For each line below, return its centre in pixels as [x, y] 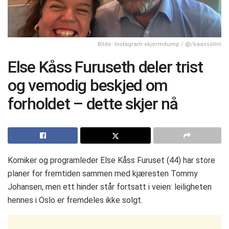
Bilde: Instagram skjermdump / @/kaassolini [159, 44]
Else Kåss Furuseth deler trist [105, 67]
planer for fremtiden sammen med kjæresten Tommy [103, 173]
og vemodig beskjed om [88, 85]
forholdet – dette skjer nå [93, 104]
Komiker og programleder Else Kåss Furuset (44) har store [111, 160]
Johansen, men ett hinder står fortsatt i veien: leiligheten [110, 187]
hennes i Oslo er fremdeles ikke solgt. [75, 200]
